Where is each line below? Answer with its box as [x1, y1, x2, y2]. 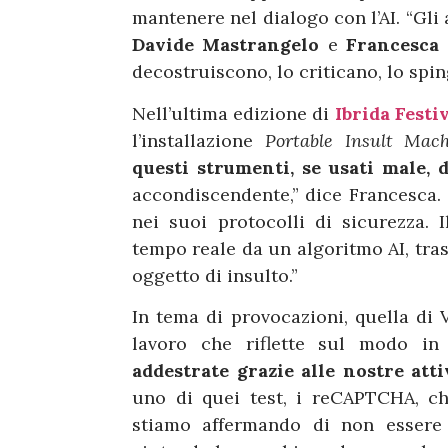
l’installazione [132, 128, 265, 152]
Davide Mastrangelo [132, 33, 328, 57]
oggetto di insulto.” [132, 263, 303, 287]
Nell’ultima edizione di [132, 101, 335, 125]
